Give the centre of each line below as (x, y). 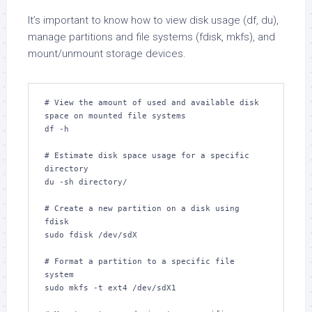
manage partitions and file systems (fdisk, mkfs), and (151, 37)
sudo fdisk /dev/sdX (91, 235)
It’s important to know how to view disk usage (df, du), (153, 20)
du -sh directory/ (86, 182)
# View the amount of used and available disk (152, 103)
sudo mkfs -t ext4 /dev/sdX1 (110, 288)
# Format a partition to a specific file (140, 262)
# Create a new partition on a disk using (142, 209)
